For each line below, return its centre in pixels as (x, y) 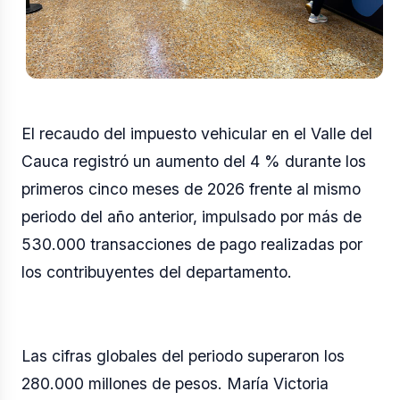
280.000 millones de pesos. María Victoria (175, 383)
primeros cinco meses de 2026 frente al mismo (191, 188)
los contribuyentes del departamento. (157, 271)
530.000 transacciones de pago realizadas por (192, 244)
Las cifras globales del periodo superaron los (183, 355)
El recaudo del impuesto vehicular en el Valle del (197, 133)
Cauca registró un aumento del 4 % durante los (194, 161)
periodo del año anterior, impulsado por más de (192, 216)
